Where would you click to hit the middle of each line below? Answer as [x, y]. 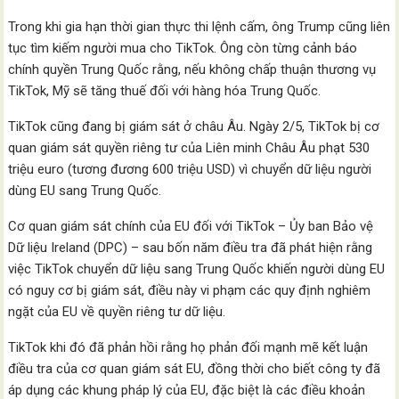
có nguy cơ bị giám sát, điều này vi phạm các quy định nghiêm [190, 291]
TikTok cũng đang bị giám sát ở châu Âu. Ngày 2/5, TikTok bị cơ [194, 127]
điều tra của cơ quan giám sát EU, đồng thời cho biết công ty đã [195, 369]
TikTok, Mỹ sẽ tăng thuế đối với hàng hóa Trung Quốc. [165, 91]
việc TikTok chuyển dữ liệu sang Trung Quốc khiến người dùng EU [197, 269]
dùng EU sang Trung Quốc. [85, 191]
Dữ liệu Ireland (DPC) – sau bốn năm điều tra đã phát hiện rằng [191, 248]
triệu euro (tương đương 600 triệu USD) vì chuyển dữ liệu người [190, 170]
